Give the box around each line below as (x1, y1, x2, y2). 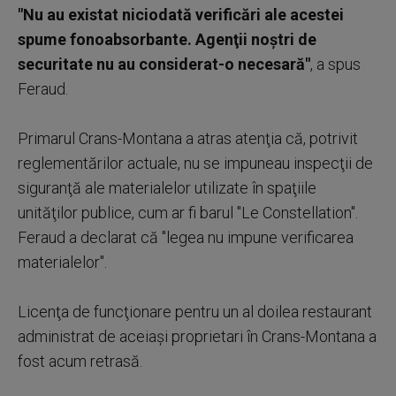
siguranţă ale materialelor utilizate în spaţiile (18, 178, 316, 197)
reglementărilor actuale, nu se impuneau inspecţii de (18, 153, 373, 172)
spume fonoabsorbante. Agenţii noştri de (18, 29, 316, 49)
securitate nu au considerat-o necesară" (18, 54, 310, 73)
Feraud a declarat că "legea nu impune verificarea (18, 227, 354, 247)
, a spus (310, 54, 361, 73)
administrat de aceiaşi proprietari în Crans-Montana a (18, 326, 377, 346)
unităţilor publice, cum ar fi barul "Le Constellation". (18, 202, 358, 222)
